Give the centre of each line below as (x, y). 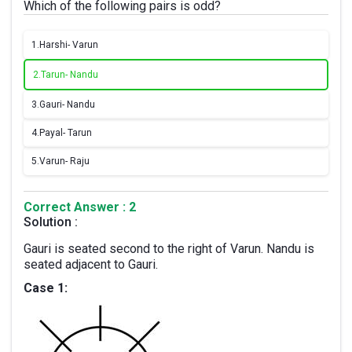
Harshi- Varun (69, 45)
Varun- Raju (64, 161)
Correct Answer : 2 (80, 207)
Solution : (51, 222)
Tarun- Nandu (70, 75)
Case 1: (46, 288)
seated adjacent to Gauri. (91, 264)
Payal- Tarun (66, 133)
